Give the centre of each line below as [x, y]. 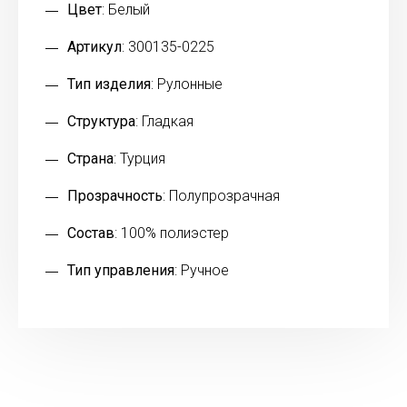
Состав [91, 233]
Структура [101, 121]
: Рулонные [187, 84]
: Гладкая [164, 121]
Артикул [94, 46]
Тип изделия [109, 84]
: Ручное [202, 270]
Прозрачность [115, 195]
